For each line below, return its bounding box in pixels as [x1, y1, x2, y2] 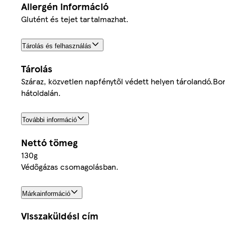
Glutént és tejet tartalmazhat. [21, 13, 129, 25]
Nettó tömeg [21, 135, 78, 149]
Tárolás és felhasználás [22, 42, 91, 50]
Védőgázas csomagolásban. [21, 160, 119, 172]
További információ [22, 116, 77, 124]
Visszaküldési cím [21, 209, 98, 223]
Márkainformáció [22, 189, 70, 197]
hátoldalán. [21, 86, 61, 98]
